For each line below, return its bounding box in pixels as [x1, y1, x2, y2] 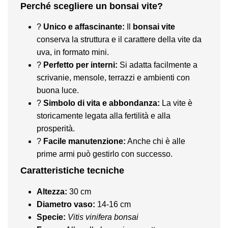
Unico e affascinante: [43, 22, 125, 32]
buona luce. [37, 86, 79, 95]
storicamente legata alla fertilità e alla [37, 111, 170, 121]
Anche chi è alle [126, 137, 185, 146]
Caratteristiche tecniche [20, 165, 124, 176]
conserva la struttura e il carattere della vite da [37, 35, 202, 44]
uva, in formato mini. [37, 48, 109, 57]
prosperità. [37, 124, 75, 133]
